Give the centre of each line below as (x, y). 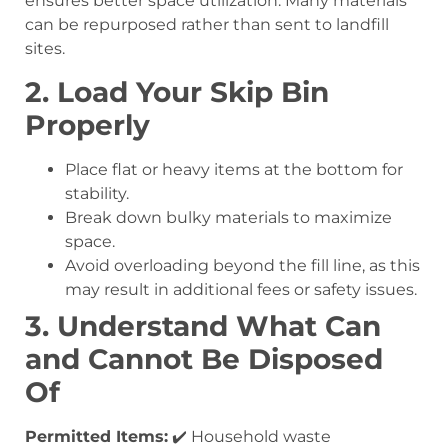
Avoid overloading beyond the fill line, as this (242, 265)
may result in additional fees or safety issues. (241, 289)
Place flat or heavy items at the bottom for (234, 169)
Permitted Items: (96, 436)
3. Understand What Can (203, 325)
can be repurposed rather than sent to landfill (207, 25)
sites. (45, 49)
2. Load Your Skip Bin (177, 91)
